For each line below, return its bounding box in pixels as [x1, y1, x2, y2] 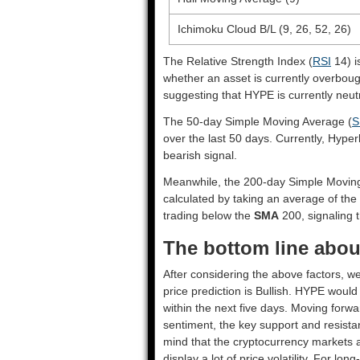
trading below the [163, 209, 254, 222]
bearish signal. [163, 149, 237, 162]
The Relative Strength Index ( [163, 55, 313, 67]
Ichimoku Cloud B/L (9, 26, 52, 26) [177, 22, 351, 35]
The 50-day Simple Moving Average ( [163, 115, 352, 128]
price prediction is [163, 284, 256, 297]
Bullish [256, 284, 288, 297]
